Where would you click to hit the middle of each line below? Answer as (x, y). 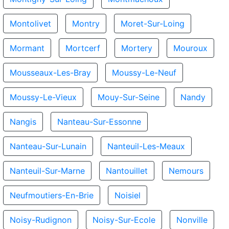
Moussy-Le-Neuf (144, 73)
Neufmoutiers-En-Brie (52, 195)
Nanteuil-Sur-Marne (47, 171)
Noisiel (128, 195)
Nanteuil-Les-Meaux (146, 146)
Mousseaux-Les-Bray (50, 73)
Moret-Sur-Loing (153, 24)
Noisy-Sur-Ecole (124, 220)
